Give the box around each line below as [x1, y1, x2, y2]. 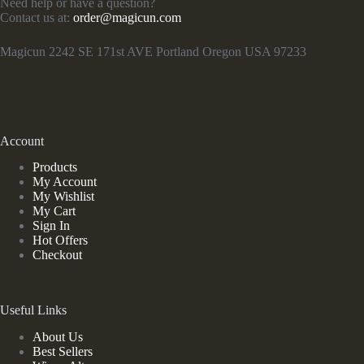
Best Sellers [32, 344, 93, 359]
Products [32, 160, 77, 175]
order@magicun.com [73, 10, 181, 24]
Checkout [32, 248, 82, 262]
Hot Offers [32, 233, 88, 248]
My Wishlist [32, 189, 94, 204]
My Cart [32, 204, 76, 219]
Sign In [32, 219, 70, 233]
